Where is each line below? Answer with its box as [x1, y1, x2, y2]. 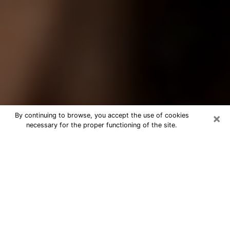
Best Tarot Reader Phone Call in [8, 135, 191, 150]
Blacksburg [8, 149, 74, 164]
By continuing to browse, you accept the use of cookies [14, 111, 189, 119]
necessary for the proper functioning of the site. [26, 121, 177, 129]
